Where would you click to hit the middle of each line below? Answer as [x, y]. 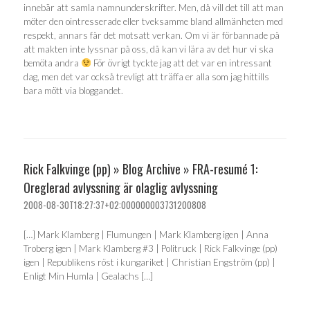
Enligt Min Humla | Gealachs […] [88, 276]
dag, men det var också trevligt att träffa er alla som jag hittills [146, 77]
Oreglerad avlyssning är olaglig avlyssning [121, 187]
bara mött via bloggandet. [73, 91]
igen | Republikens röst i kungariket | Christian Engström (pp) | [149, 262]
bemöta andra [52, 63]
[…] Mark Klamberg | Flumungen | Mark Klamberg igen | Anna [146, 235]
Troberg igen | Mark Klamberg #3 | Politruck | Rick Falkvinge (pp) [151, 248]
